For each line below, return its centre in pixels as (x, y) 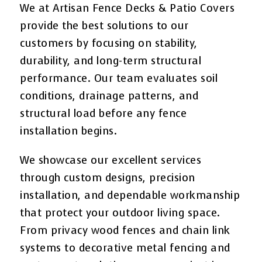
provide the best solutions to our (104, 25)
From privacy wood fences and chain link (125, 230)
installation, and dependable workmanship (130, 195)
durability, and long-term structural (111, 61)
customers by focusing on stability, (109, 43)
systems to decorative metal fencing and (125, 248)
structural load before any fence (104, 113)
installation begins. (69, 131)
